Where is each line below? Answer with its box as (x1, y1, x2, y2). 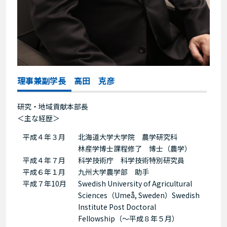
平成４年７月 (22, 155, 65, 165)
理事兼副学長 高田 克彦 (17, 74, 115, 87)
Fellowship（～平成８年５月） (78, 213, 179, 223)
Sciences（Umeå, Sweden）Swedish (78, 190, 200, 200)
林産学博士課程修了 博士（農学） (78, 143, 192, 154)
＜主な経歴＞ (17, 112, 60, 123)
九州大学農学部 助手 (78, 166, 149, 177)
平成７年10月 (22, 178, 66, 188)
